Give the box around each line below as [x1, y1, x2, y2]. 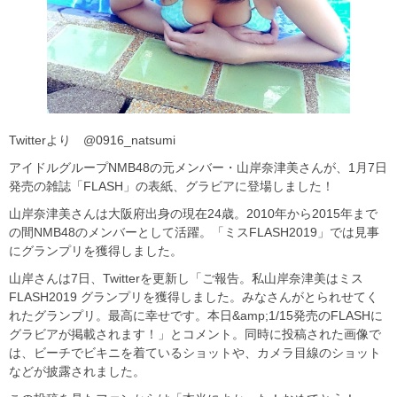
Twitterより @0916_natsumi [9, 133, 175, 148]
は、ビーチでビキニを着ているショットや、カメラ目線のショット [9, 346, 381, 361]
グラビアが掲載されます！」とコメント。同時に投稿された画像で [9, 327, 381, 342]
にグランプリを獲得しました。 [9, 244, 183, 259]
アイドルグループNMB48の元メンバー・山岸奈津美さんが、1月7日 [9, 160, 387, 175]
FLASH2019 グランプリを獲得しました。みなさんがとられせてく [9, 290, 378, 305]
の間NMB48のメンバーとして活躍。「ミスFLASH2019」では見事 [9, 225, 379, 240]
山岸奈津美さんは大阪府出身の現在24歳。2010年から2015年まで [9, 206, 378, 222]
